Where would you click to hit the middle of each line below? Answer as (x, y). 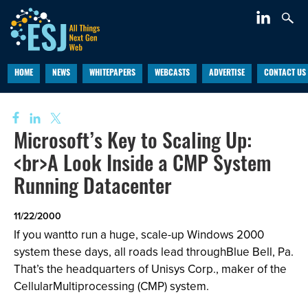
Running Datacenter (93, 189)
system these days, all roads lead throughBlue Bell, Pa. (154, 252)
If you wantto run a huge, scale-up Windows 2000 (139, 235)
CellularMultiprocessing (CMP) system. (111, 286)
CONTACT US (285, 74)
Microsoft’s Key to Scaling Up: (133, 143)
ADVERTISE (227, 74)
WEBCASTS (172, 74)
